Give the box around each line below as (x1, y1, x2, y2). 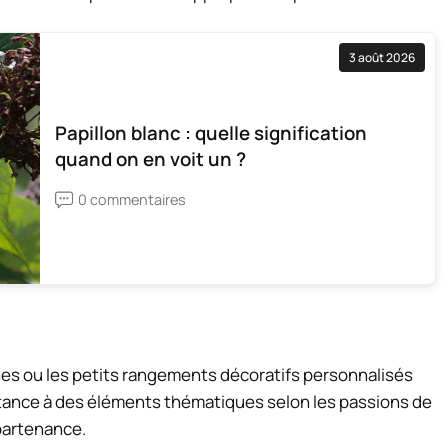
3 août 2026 (349, 48, 415, 66)
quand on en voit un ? (55, 146, 246, 173)
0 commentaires (78, 190, 186, 210)
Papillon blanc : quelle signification (55, 120, 367, 147)
